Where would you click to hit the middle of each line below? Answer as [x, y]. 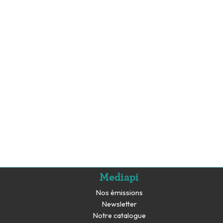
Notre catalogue [119, 215]
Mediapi [119, 177]
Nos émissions [119, 193]
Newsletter [119, 204]
